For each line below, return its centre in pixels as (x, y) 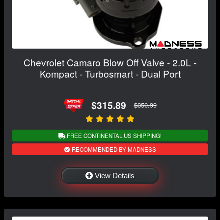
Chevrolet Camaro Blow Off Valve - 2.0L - (110, 62)
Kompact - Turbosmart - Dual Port (110, 73)
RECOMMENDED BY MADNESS (113, 149)
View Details (115, 175)
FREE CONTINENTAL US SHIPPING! (113, 135)
